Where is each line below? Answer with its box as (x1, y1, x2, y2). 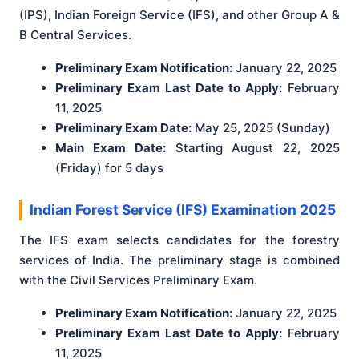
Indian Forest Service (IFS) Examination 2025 (30, 200, 336, 218)
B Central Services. (19, 27, 131, 43)
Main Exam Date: (55, 140, 166, 156)
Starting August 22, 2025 (165, 140, 341, 156)
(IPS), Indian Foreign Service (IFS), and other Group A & (19, 7, 340, 23)
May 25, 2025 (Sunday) (192, 120, 333, 136)
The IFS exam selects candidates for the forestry (19, 232, 340, 248)
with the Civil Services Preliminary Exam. (19, 272, 257, 288)
